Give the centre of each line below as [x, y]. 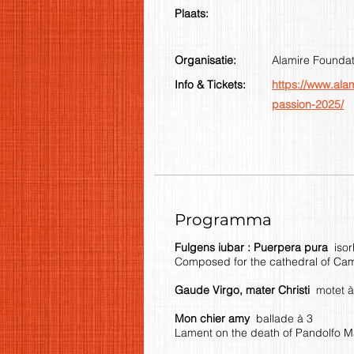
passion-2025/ [308, 104]
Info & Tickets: [210, 84]
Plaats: [192, 13]
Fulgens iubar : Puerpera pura [254, 247]
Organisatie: [205, 60]
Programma [223, 219]
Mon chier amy [215, 318]
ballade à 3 [284, 318]
